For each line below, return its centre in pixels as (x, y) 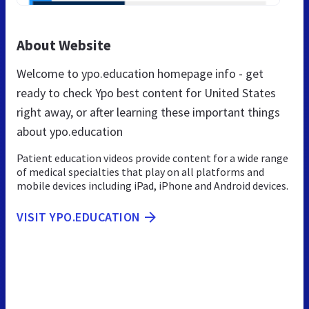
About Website (64, 45)
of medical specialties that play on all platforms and (140, 171)
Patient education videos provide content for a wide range (152, 158)
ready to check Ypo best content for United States (146, 92)
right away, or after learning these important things (148, 112)
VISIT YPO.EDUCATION (79, 217)
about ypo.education (70, 131)
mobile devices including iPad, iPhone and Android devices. (152, 185)
